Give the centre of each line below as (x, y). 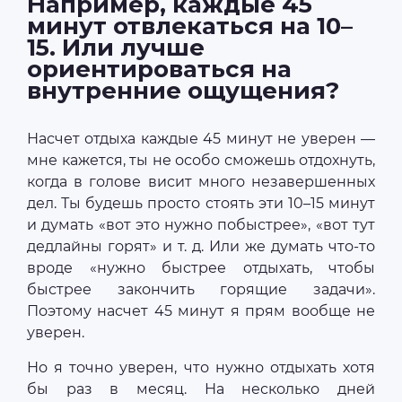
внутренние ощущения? (183, 91)
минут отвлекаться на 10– (190, 26)
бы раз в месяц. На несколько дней (201, 389)
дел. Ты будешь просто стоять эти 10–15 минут (201, 204)
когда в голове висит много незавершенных (201, 182)
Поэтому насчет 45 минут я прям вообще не (201, 311)
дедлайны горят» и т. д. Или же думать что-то (201, 247)
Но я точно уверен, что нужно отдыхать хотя (201, 368)
